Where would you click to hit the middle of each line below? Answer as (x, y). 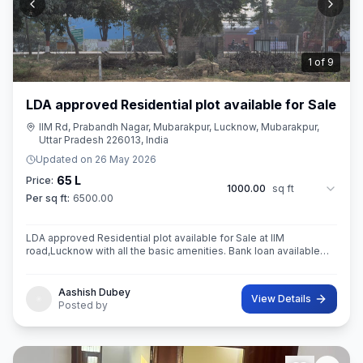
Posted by (83, 305)
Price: (40, 180)
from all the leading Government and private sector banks (163, 264)
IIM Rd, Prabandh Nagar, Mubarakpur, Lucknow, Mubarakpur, (179, 127)
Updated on (65, 159)
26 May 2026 (126, 159)
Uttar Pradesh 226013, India (104, 140)
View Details (281, 299)
